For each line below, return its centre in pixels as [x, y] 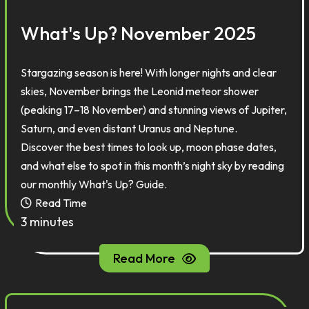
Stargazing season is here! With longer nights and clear [149, 72]
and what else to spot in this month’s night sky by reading [153, 166]
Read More [144, 258]
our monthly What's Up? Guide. [94, 184]
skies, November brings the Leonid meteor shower [140, 91]
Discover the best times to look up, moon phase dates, [149, 147]
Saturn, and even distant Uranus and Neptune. [129, 128]
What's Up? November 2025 [139, 33]
